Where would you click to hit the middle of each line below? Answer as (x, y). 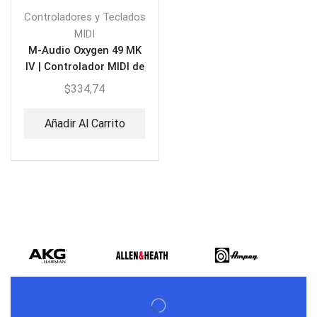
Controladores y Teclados (85, 17)
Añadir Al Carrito (85, 123)
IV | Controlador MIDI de (85, 67)
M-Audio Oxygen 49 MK (85, 51)
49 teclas (85, 83)
